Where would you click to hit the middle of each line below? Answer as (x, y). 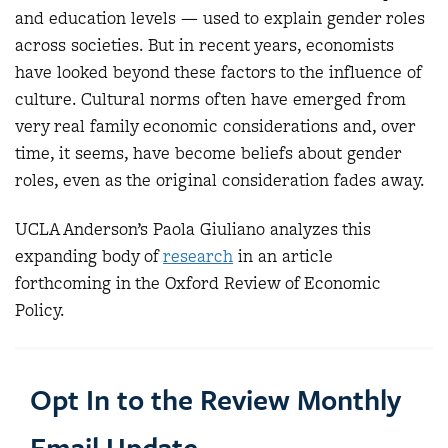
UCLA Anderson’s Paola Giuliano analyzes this (193, 229)
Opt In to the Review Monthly (215, 398)
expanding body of (89, 256)
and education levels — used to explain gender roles (220, 17)
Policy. (40, 310)
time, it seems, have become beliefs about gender (208, 152)
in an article (283, 256)
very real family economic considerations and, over (215, 125)
